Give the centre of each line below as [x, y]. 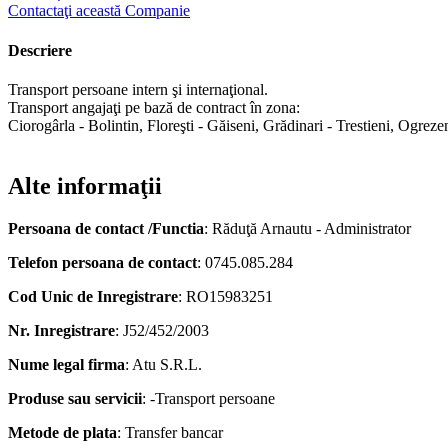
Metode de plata [62, 432]
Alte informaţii [85, 185]
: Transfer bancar [170, 432]
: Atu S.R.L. [163, 364]
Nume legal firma [66, 364]
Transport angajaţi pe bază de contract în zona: [154, 107]
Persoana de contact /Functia [106, 228]
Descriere [40, 50]
